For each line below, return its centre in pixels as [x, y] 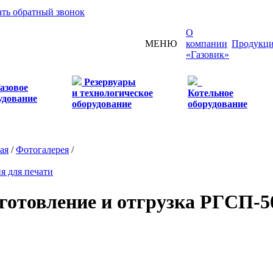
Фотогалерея [42, 150]
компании [207, 44]
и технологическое [112, 93]
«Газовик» [207, 55]
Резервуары [110, 82]
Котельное [211, 93]
